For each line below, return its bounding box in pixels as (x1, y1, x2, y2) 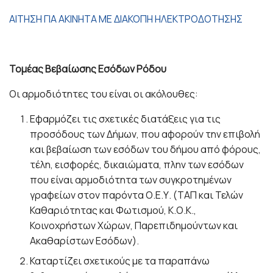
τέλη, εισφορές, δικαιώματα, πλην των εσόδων (30, 157, 244, 171)
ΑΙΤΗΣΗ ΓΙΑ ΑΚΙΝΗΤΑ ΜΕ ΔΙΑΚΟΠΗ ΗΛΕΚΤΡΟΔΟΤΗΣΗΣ (9, 12, 243, 26)
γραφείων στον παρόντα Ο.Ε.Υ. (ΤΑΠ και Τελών (30, 188, 244, 202)
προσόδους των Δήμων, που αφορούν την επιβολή (30, 127, 261, 141)
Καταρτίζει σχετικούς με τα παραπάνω (30, 253, 210, 268)
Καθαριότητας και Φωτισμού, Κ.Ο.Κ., (30, 203, 197, 217)
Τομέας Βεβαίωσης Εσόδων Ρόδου (9, 62, 166, 76)
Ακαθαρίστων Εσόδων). (30, 233, 140, 247)
